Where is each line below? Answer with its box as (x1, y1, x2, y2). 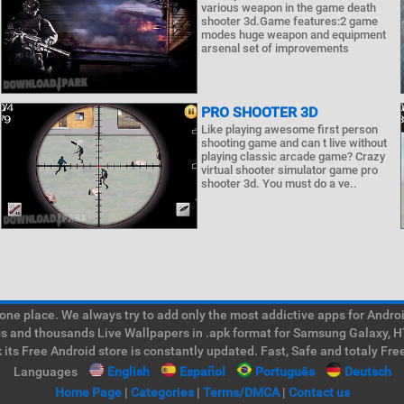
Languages (13, 364, 78, 379)
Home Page (54, 385, 122, 399)
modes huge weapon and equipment (200, 28, 386, 41)
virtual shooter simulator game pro (200, 163, 378, 177)
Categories (130, 385, 194, 399)
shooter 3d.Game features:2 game (200, 14, 378, 28)
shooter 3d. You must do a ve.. (200, 177, 357, 190)
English (106, 364, 150, 379)
